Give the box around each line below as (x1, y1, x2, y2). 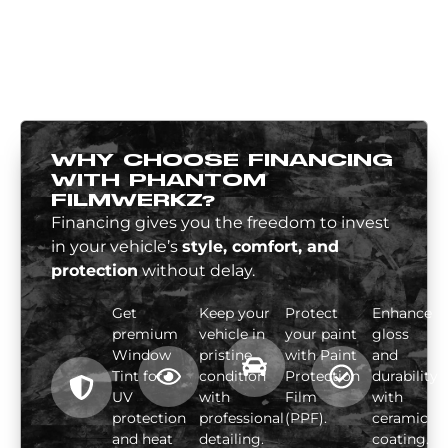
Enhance (371, 304, 432, 323)
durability (371, 367, 438, 386)
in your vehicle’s (51, 237, 182, 257)
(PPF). (285, 409, 327, 428)
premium (112, 325, 178, 344)
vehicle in (198, 325, 265, 344)
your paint (285, 325, 357, 344)
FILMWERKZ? (51, 192, 215, 210)
